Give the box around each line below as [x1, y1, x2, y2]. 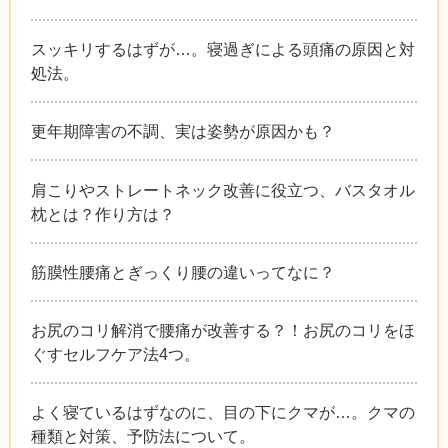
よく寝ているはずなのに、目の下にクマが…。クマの [30, 403, 415, 422]
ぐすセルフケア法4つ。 [30, 345, 200, 364]
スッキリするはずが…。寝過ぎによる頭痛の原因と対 [30, 40, 415, 59]
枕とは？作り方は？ [30, 204, 175, 223]
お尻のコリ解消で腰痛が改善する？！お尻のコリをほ [30, 321, 415, 340]
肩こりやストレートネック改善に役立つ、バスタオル [30, 180, 415, 199]
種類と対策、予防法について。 [30, 427, 255, 446]
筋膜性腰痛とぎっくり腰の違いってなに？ [30, 262, 335, 281]
